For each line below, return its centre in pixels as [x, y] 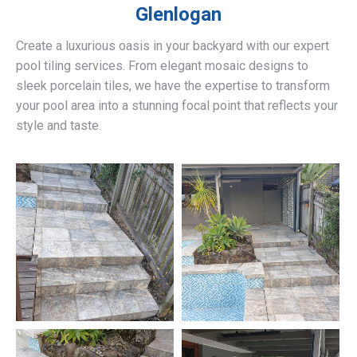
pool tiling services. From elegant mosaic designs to [162, 66]
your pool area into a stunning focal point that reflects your [177, 106]
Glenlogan [178, 15]
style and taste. [59, 126]
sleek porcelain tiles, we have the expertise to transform [173, 86]
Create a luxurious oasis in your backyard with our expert [173, 46]
